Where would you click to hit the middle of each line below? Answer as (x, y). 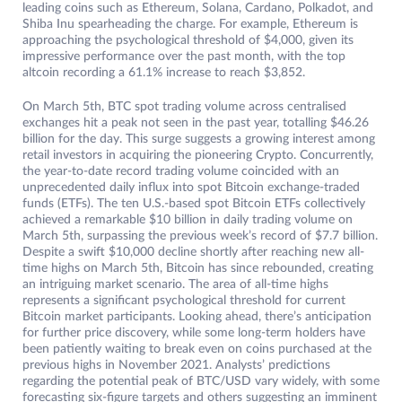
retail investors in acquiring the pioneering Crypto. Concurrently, (198, 156)
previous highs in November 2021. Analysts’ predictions (176, 366)
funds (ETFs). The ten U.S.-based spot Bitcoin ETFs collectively (194, 204)
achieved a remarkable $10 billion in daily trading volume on (188, 220)
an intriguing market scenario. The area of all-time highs (175, 285)
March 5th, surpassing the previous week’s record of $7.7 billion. (200, 236)
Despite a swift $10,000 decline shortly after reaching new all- (193, 253)
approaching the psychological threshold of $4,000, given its (188, 41)
